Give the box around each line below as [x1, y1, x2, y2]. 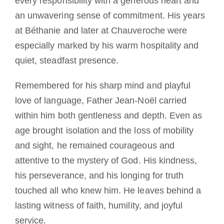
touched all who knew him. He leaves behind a [14, 185, 201, 196]
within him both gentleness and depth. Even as [14, 110, 202, 121]
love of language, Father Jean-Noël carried [14, 95, 187, 106]
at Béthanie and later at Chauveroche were [14, 25, 187, 36]
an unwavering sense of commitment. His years [14, 10, 205, 21]
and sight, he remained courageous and [14, 140, 174, 151]
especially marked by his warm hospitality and [14, 40, 199, 51]
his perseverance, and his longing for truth [14, 170, 184, 181]
